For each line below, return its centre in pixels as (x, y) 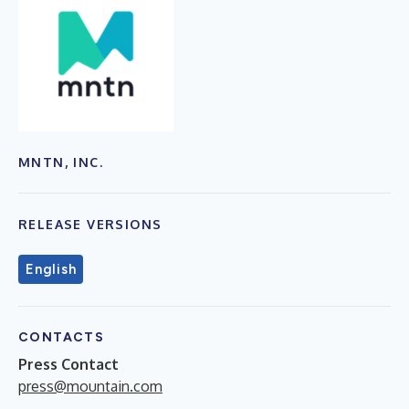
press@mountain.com (90, 386)
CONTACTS (62, 337)
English (51, 269)
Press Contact (68, 364)
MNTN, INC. (61, 162)
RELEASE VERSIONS (90, 224)
